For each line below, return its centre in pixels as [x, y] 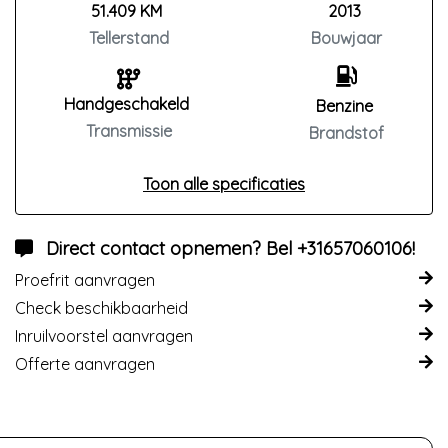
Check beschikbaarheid [101, 308]
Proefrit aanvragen [85, 280]
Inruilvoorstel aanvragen [104, 336]
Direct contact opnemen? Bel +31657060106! [230, 248]
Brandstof [346, 133]
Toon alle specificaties [224, 184]
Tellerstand [128, 38]
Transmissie [128, 131]
